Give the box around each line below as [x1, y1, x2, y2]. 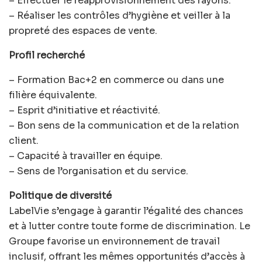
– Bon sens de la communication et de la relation [9, 119, 239, 132]
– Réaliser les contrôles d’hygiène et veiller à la [9, 9, 230, 22]
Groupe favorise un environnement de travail [9, 235, 220, 247]
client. [9, 134, 39, 147]
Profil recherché [9, 49, 85, 61]
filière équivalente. [9, 88, 97, 101]
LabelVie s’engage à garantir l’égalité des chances [9, 204, 243, 217]
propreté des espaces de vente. [9, 24, 157, 37]
